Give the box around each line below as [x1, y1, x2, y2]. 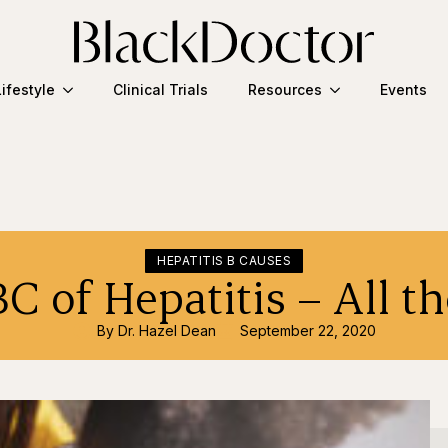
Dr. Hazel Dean [117, 321, 216, 339]
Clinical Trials [112, 81, 208, 99]
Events [379, 81, 427, 99]
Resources [247, 81, 322, 99]
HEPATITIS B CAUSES [157, 252, 291, 268]
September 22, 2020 [239, 321, 376, 339]
